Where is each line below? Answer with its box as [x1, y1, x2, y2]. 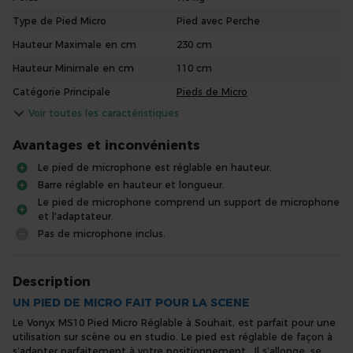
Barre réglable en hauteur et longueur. [38, 179, 225, 191]
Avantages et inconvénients [13, 138, 200, 153]
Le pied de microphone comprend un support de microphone [38, 196, 340, 208]
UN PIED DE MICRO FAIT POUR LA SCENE [13, 295, 250, 310]
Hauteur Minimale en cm [13, 62, 134, 74]
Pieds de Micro [176, 86, 247, 98]
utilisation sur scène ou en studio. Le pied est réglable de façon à [13, 331, 333, 343]
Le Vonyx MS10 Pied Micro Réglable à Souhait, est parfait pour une [13, 317, 336, 329]
